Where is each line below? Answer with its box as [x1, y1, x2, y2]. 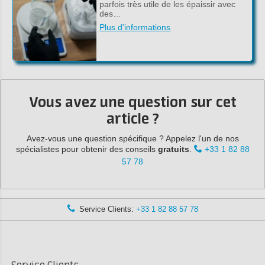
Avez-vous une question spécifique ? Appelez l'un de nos [26, 134, 239, 144]
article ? [106, 111, 159, 128]
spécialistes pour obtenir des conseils [15, 144, 158, 154]
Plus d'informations [99, 22, 171, 32]
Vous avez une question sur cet [28, 95, 237, 112]
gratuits [157, 144, 189, 154]
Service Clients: [76, 205, 136, 214]
